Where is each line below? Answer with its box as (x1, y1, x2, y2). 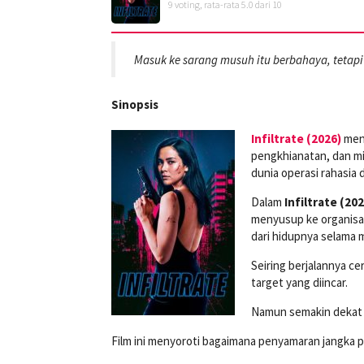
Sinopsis (111, 97, 158, 113)
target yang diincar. (251, 275, 348, 291)
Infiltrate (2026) (251, 131, 341, 147)
